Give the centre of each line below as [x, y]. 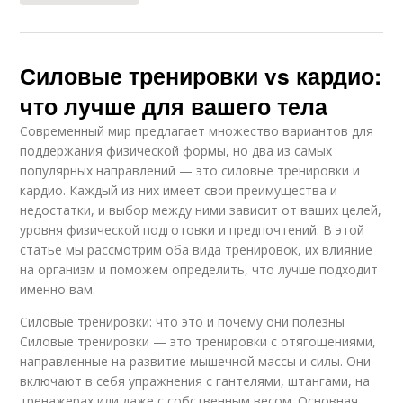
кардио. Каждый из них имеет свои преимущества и [179, 191]
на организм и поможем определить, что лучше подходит [199, 270]
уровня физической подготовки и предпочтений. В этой [193, 230]
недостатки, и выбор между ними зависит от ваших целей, [201, 210]
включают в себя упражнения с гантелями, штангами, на [195, 381]
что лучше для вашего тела [174, 107]
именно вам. [58, 290]
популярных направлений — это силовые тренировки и [190, 171]
